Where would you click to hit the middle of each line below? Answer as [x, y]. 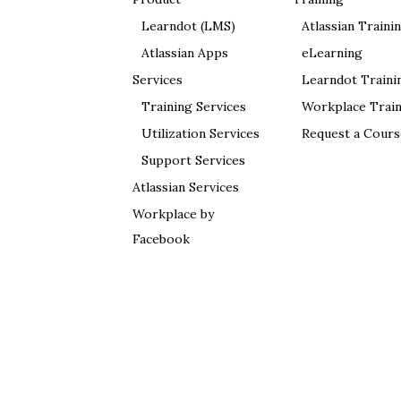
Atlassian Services [186, 187]
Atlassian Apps [185, 53]
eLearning [333, 53]
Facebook [161, 239]
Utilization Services [200, 133]
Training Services [194, 107]
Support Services [193, 160]
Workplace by [173, 214]
